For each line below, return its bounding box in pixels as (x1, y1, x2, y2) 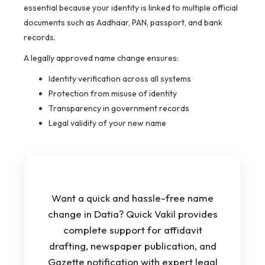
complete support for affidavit (63, 224, 202, 237)
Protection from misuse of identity (49, 88, 177, 99)
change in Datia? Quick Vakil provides (47, 208, 218, 221)
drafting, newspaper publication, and (49, 240, 216, 253)
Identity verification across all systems (49, 73, 191, 85)
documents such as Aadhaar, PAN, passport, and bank (24, 17, 222, 28)
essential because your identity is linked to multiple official (24, 2, 238, 14)
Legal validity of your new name (49, 118, 166, 129)
